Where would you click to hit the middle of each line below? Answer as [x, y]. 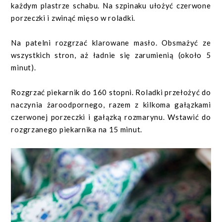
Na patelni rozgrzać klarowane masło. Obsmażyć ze [111, 43]
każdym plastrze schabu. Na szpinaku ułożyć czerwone [111, 6]
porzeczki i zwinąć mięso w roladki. [73, 18]
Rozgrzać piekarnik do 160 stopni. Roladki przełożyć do [111, 92]
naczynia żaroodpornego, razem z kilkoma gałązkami [111, 105]
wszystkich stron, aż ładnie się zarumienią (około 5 [111, 55]
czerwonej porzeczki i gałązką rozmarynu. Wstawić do [111, 117]
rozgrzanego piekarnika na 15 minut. [77, 130]
